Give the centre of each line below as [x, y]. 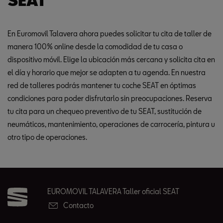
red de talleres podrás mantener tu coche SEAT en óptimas [102, 85]
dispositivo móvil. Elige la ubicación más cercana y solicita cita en [111, 59]
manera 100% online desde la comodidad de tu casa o [95, 47]
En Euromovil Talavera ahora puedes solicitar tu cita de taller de [110, 34]
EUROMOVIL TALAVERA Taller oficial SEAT [113, 191]
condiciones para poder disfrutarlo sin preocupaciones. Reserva [110, 98]
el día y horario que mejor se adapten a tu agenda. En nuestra [107, 72]
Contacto [78, 205]
